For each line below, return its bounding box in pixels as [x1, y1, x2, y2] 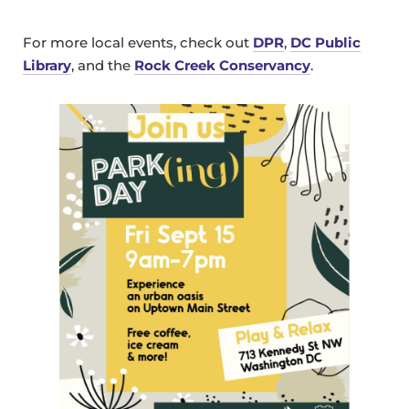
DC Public [290, 34, 361, 52]
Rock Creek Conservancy [134, 57, 310, 75]
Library [23, 57, 71, 75]
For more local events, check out [23, 34, 253, 52]
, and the [71, 57, 134, 75]
